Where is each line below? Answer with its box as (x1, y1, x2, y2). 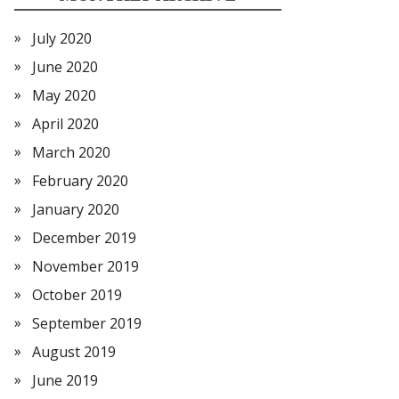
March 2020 (32, 142, 110, 162)
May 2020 (32, 85, 96, 105)
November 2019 (32, 256, 139, 276)
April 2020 (32, 114, 99, 134)
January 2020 (32, 199, 119, 219)
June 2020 (32, 57, 98, 77)
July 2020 (32, 28, 92, 48)
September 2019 (32, 313, 142, 333)
